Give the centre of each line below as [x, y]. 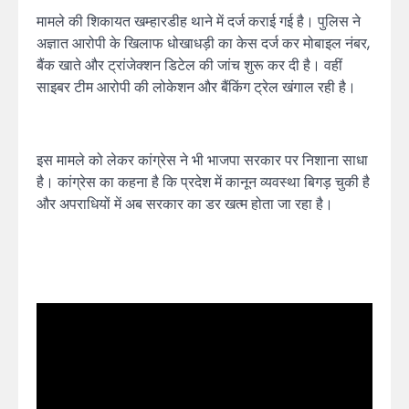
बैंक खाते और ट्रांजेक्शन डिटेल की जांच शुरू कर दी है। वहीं [189, 65]
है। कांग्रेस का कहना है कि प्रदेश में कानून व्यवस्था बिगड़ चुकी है [203, 182]
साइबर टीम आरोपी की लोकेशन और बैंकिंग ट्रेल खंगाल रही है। [196, 87]
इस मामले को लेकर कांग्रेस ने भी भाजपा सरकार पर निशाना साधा [202, 160]
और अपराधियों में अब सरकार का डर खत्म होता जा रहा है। [185, 204]
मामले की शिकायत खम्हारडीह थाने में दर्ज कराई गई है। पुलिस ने [199, 21]
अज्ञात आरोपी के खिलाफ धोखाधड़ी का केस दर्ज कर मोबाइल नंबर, [203, 43]
